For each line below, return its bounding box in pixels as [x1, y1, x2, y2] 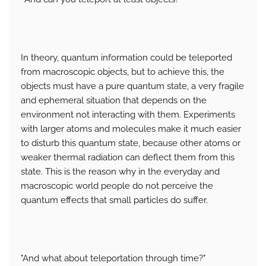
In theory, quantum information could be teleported [21, 52, 232, 64]
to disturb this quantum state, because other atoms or [21, 138, 240, 149]
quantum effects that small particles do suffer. [21, 195, 208, 206]
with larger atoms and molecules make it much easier [21, 123, 241, 135]
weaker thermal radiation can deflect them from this [21, 152, 235, 163]
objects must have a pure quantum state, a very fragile [21, 81, 244, 92]
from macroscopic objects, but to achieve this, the [21, 66, 224, 78]
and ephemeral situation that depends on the [21, 95, 207, 106]
